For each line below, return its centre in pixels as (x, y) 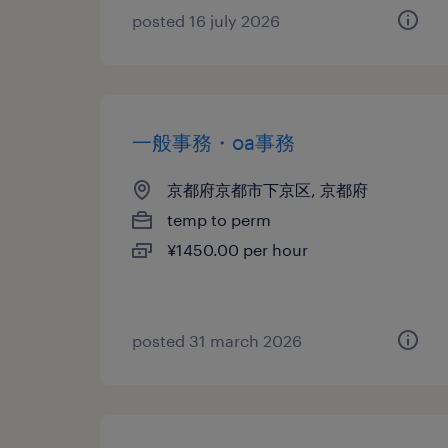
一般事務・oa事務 (213, 142)
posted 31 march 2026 (217, 340)
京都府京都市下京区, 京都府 (267, 189)
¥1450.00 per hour (237, 249)
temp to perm (219, 219)
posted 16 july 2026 (206, 20)
